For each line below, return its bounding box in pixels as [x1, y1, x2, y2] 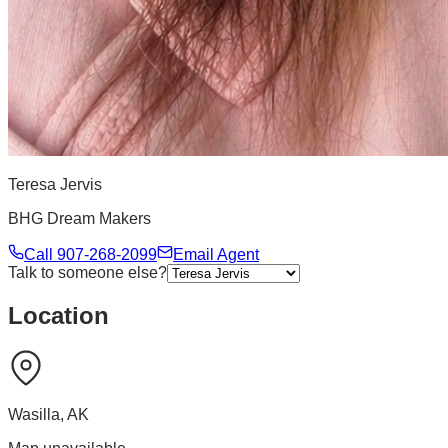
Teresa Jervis [8, 175, 102, 193]
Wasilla [8, 406, 60, 424]
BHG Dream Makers [8, 209, 151, 227]
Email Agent [173, 245, 259, 263]
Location [8, 302, 109, 330]
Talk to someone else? [8, 263, 167, 281]
